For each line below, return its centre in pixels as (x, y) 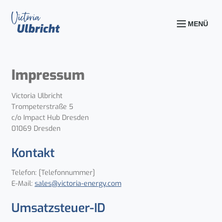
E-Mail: (23, 184)
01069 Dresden (36, 129)
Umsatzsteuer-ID (58, 208)
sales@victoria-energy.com (78, 184)
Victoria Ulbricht (37, 96)
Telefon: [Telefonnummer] (53, 173)
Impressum (48, 75)
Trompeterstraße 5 (42, 107)
